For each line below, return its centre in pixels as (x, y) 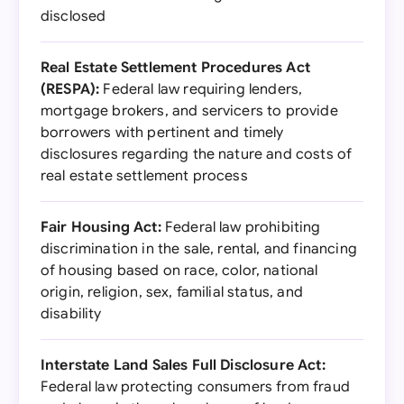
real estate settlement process (144, 176)
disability (71, 314)
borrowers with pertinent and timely (162, 133)
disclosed (73, 16)
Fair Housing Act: (101, 227)
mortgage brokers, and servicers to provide (189, 111)
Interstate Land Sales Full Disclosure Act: (183, 365)
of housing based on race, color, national (179, 271)
